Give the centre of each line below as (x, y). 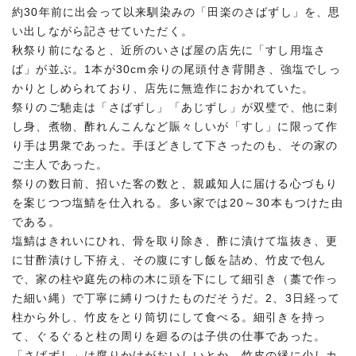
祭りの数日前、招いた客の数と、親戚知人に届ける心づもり (175, 184)
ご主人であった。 (60, 164)
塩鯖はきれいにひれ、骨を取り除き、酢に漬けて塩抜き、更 (175, 241)
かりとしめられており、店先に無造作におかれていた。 (163, 88)
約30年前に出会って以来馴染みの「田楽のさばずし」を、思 (176, 12)
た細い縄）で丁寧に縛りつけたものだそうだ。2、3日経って (176, 298)
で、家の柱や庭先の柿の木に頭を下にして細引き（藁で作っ (175, 279)
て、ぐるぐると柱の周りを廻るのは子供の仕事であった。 (169, 336)
